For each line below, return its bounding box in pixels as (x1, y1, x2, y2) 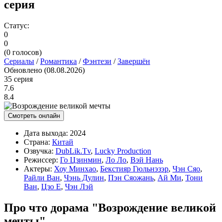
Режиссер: (24, 155, 58, 164)
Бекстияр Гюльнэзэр (100, 164, 168, 173)
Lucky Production (95, 146, 151, 155)
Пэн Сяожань (108, 173, 154, 182)
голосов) (10, 48, 42, 56)
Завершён (117, 56, 150, 65)
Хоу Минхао (54, 164, 96, 173)
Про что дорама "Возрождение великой (4, 201, 216, 214)
